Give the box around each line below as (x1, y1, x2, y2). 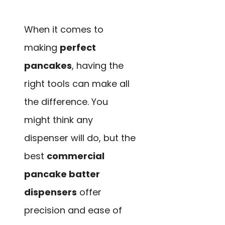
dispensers (24, 185, 77, 198)
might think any (24, 113, 93, 126)
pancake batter (24, 167, 100, 180)
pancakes (24, 59, 72, 72)
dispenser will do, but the (24, 131, 136, 144)
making (24, 41, 60, 54)
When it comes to (24, 23, 103, 36)
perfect (60, 41, 96, 54)
